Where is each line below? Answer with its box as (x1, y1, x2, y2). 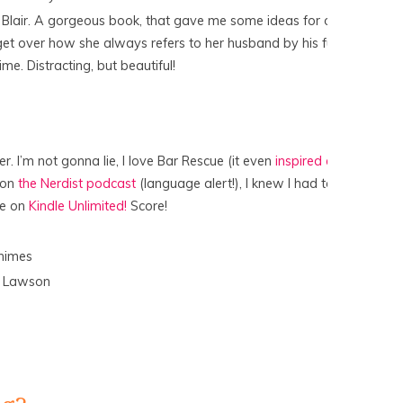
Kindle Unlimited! (29, 197, 127, 214)
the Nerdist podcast (18, 175, 136, 192)
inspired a (275, 152, 334, 169)
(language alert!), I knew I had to (136, 175, 334, 192)
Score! (127, 197, 167, 214)
